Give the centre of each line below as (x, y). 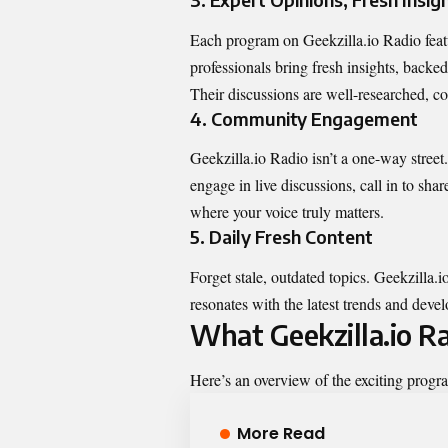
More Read (280, 433)
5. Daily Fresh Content (281, 237)
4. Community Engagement (304, 118)
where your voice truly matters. (287, 212)
